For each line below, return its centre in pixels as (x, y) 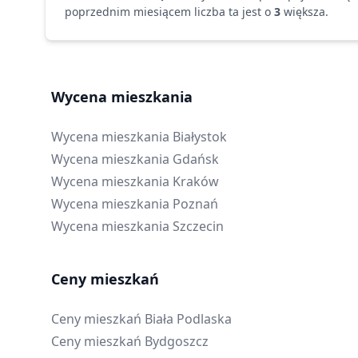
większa (304, 12)
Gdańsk (196, 159)
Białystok (200, 137)
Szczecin (198, 226)
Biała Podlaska (188, 319)
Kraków (196, 181)
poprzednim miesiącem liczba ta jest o (168, 12)
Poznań (195, 204)
